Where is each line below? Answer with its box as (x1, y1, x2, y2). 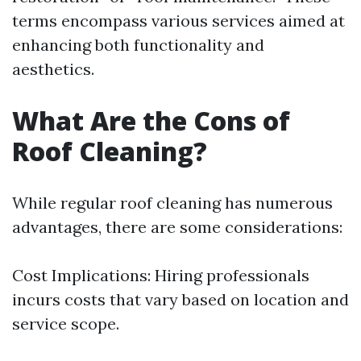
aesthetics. (12, 59, 94, 79)
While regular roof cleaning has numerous (12, 193, 333, 213)
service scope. (12, 313, 119, 334)
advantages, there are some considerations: (12, 217, 342, 237)
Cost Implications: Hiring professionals (12, 265, 309, 285)
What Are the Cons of (12, 103, 290, 138)
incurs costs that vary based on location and (12, 289, 349, 309)
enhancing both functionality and (12, 35, 264, 55)
